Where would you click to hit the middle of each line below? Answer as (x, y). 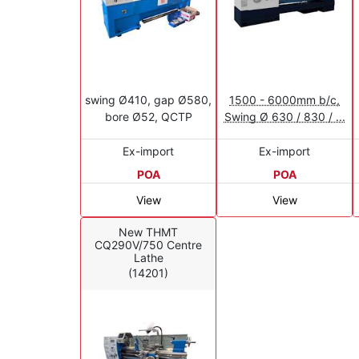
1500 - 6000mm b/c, (284, 99)
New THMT (148, 232)
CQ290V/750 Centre (148, 245)
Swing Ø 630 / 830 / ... (284, 116)
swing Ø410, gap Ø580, (148, 99)
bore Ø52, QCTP (148, 116)
